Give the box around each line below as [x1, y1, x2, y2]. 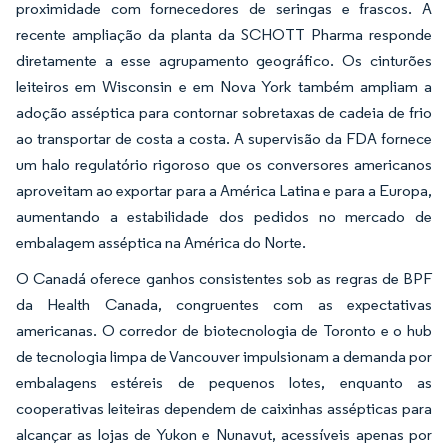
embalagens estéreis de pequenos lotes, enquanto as [16, 373, 432, 393]
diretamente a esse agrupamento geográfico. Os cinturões [16, 51, 432, 71]
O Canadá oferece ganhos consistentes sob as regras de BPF [16, 269, 432, 289]
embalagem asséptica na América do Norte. [16, 233, 306, 253]
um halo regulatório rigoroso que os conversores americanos [16, 155, 432, 175]
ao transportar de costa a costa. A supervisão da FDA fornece [16, 129, 432, 149]
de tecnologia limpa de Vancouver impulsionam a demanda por [16, 347, 432, 367]
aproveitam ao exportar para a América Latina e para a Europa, [16, 181, 432, 201]
